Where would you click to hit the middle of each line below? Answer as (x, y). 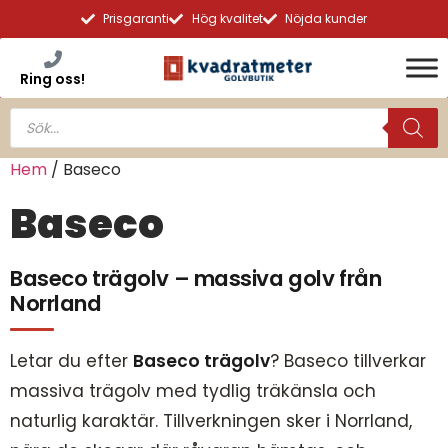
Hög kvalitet (227, 18)
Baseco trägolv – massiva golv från (196, 278)
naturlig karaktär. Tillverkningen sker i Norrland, (211, 420)
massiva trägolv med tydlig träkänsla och (193, 390)
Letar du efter (71, 360)
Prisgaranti (136, 18)
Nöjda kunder (326, 18)
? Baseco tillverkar (348, 360)
